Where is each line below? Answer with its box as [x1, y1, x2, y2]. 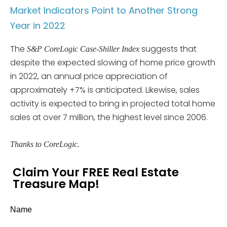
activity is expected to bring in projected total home [10, 97, 215, 109]
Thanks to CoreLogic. [10, 139, 80, 148]
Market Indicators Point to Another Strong [10, 4, 198, 17]
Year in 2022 [10, 19, 65, 32]
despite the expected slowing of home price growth [10, 56, 215, 68]
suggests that [139, 43, 197, 55]
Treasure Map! [13, 175, 99, 192]
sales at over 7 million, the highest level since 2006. [10, 111, 208, 123]
